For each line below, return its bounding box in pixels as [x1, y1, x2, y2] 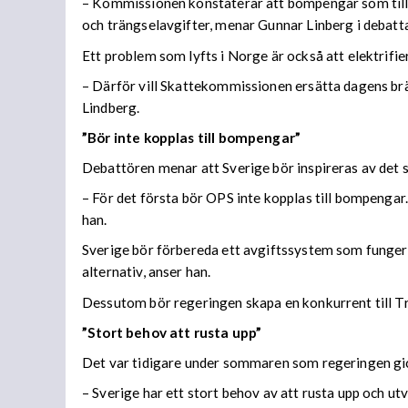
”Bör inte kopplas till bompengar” [82, 128, 301, 146]
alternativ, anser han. [82, 263, 211, 280]
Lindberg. [82, 98, 140, 116]
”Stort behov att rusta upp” [82, 323, 262, 341]
